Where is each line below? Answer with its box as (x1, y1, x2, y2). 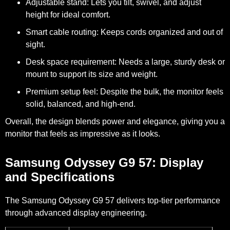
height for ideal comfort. (26, 10, 110, 20)
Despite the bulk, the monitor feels (98, 87, 223, 97)
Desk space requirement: (26, 57, 117, 67)
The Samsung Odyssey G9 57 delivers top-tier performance (5, 196, 220, 205)
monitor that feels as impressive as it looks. (5, 129, 160, 139)
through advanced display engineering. (5, 208, 147, 218)
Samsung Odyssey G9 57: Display (5, 156, 203, 170)
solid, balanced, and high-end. (26, 100, 136, 109)
